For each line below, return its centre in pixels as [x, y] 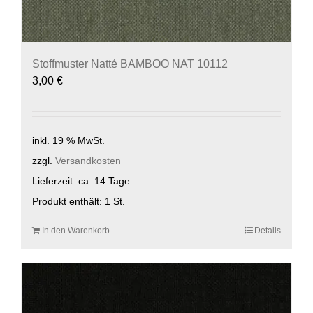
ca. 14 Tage [104, 181]
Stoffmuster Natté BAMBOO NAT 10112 [130, 64]
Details [268, 230]
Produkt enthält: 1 [73, 202]
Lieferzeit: [55, 181]
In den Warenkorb [76, 230]
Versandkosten [88, 160]
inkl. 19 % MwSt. [68, 140]
